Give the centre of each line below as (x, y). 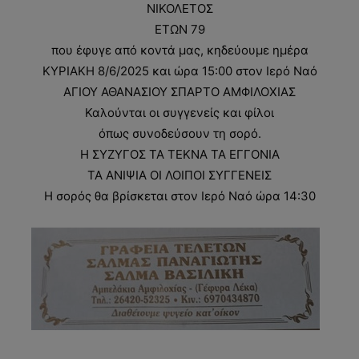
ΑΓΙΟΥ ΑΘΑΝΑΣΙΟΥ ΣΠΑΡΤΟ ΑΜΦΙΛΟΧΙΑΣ (179, 92)
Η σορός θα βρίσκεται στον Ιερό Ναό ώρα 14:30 (179, 196)
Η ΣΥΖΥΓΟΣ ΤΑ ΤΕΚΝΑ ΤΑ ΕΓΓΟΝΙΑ (179, 155)
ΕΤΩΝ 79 (179, 30)
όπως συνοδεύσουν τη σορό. (179, 134)
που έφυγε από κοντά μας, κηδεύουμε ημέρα (179, 50)
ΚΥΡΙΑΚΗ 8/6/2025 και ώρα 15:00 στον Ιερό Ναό (179, 71)
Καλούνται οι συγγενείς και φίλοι (179, 113)
